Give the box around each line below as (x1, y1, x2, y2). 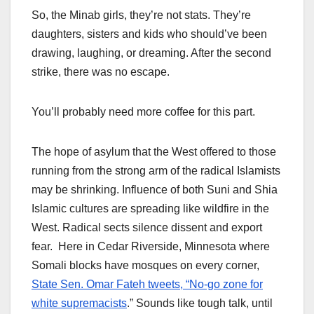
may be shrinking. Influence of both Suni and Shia (32, 183, 278, 196)
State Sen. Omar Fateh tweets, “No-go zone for (32, 278, 263, 290)
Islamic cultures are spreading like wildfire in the (32, 202, 269, 214)
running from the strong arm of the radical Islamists (32, 164, 280, 177)
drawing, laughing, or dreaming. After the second (32, 46, 271, 59)
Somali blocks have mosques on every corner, (32, 259, 259, 271)
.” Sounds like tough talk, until (127, 296, 273, 309)
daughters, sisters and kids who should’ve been (32, 27, 267, 40)
